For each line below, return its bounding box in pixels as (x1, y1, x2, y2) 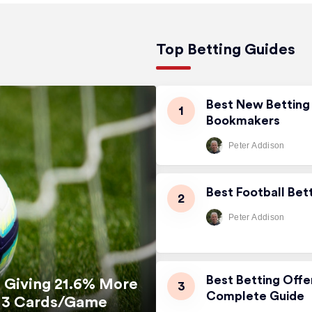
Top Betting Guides (156, 42, 295, 57)
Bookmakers (206, 114, 280, 127)
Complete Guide (206, 290, 304, 302)
